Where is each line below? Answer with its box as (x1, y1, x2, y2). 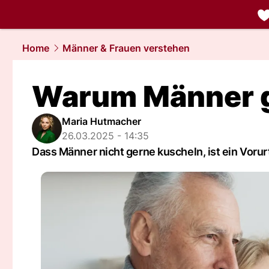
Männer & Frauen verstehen (62, 42, 190, 54)
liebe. (220, 22, 244, 34)
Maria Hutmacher (62, 115, 141, 127)
